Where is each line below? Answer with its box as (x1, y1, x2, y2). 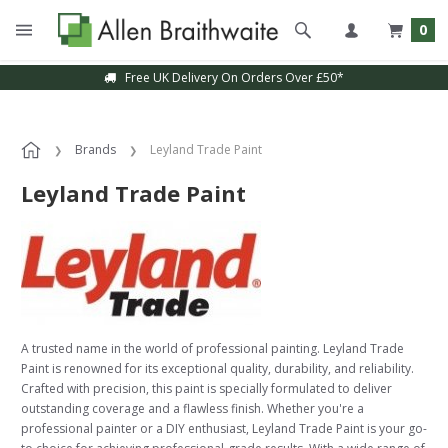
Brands (75, 141, 116, 158)
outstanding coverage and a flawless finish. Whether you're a (21, 400, 364, 417)
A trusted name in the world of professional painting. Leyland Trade (21, 340, 404, 357)
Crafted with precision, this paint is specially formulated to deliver (21, 380, 392, 397)
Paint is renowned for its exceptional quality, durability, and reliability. (21, 360, 414, 377)
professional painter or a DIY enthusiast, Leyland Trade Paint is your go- (21, 420, 427, 437)
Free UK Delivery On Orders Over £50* (116, 69, 344, 86)
